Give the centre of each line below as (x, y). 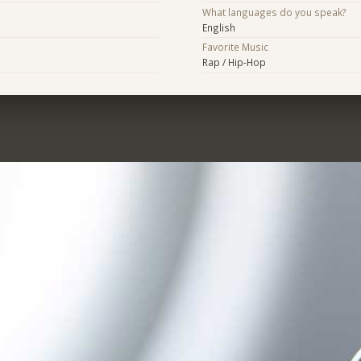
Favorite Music (235, 47)
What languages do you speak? (274, 12)
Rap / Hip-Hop (234, 62)
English (218, 27)
